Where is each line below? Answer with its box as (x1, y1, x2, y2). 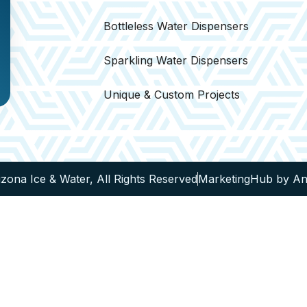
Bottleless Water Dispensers (103, 19, 249, 33)
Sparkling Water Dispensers (103, 53, 249, 67)
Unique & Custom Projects (103, 88, 241, 101)
